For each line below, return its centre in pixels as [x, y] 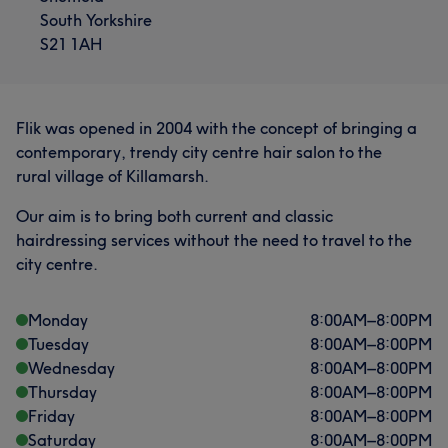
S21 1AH [71, 43]
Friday [51, 415]
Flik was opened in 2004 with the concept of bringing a [216, 127]
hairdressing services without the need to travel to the [214, 239]
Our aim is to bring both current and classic [174, 215]
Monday [58, 319]
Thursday [62, 391]
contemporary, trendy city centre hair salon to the [199, 151]
